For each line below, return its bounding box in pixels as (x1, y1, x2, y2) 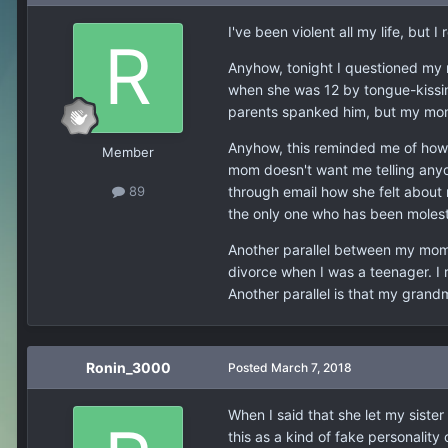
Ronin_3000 (85, 359, 171, 377)
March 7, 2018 (271, 360, 352, 376)
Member (102, 144, 154, 161)
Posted (228, 360, 271, 376)
